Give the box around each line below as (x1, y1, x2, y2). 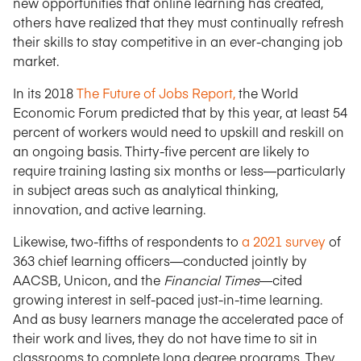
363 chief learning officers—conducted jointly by (13, 251, 307, 269)
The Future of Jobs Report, (77, 84, 235, 102)
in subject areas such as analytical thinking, (13, 180, 278, 198)
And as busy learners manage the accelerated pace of (13, 309, 343, 327)
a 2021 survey (242, 232, 326, 250)
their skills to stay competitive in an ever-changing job (13, 32, 342, 50)
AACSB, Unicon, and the (13, 271, 164, 288)
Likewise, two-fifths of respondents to (13, 232, 242, 250)
